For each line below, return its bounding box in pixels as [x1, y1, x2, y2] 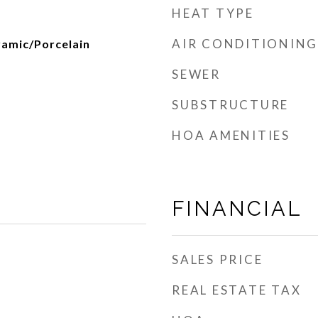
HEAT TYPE [172, 6, 254, 21]
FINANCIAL [172, 197, 302, 221]
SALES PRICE [172, 252, 263, 267]
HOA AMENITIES [172, 128, 290, 143]
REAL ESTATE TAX [172, 283, 302, 297]
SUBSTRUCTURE [172, 97, 289, 112]
